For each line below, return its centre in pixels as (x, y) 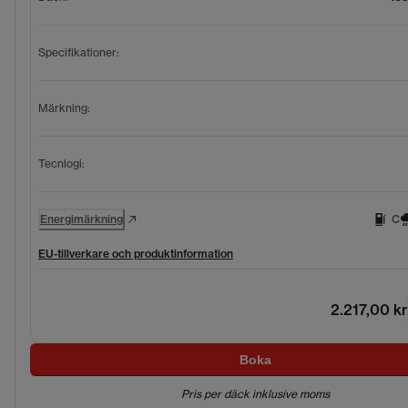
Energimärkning (82, 219)
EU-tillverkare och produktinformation (136, 253)
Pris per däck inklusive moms (255, 393)
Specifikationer (77, 52)
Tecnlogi (60, 163)
